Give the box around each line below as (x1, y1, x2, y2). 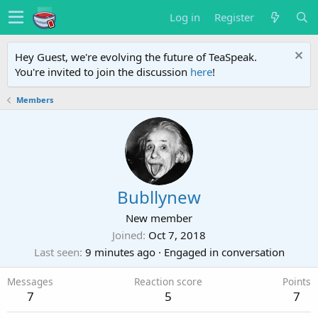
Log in (170, 10, 200, 24)
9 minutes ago (84, 245, 155, 259)
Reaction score (133, 275, 202, 288)
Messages (7, 275, 53, 288)
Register (214, 10, 254, 24)
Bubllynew (117, 185, 201, 209)
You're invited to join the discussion (15, 65, 190, 79)
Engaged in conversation (160, 245, 285, 259)
